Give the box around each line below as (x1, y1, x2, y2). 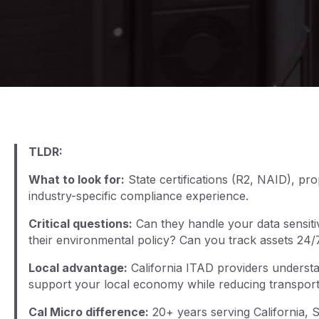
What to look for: (28, 172, 125, 187)
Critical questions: (28, 216, 132, 231)
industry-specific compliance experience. (28, 189, 249, 204)
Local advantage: (28, 261, 127, 276)
